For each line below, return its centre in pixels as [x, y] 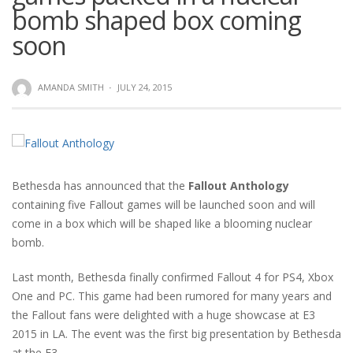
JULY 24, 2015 [145, 87]
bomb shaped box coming [156, 20]
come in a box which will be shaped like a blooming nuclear [162, 224]
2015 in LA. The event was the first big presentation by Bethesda [176, 334]
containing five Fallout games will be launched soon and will [163, 205]
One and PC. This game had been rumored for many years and [172, 296]
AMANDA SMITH [71, 87]
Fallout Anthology [239, 186]
